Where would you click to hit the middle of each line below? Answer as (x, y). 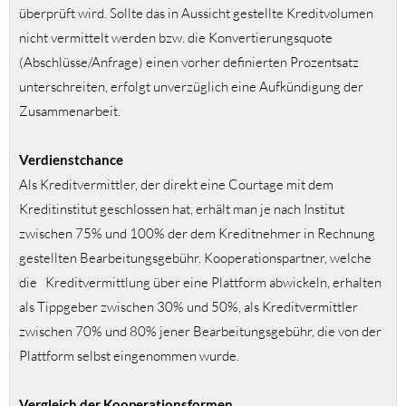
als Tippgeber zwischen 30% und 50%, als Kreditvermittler (188, 307)
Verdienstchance (71, 160)
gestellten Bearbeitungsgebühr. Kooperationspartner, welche (195, 258)
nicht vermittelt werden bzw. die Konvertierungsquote (176, 38)
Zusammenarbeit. (70, 111)
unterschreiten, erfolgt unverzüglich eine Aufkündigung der (191, 87)
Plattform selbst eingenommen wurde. (129, 356)
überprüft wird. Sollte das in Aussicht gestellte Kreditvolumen (196, 14)
